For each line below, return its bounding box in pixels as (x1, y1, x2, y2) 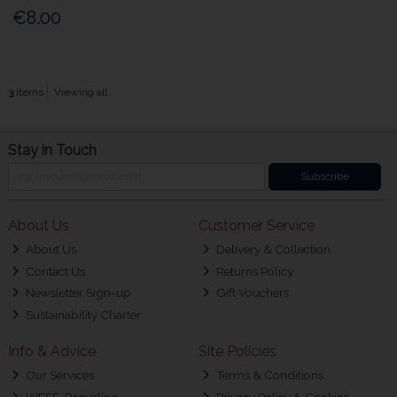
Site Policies (198, 342, 276, 360)
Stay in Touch (7, 141, 97, 159)
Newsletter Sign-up (23, 285, 132, 300)
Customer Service (198, 216, 315, 234)
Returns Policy (214, 263, 294, 278)
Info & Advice (7, 342, 96, 360)
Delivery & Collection (214, 242, 331, 257)
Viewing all (54, 85, 108, 98)
